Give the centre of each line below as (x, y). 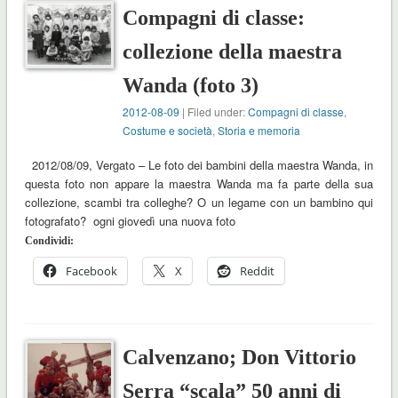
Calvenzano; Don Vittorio (240, 358)
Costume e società (168, 131)
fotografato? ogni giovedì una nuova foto (140, 221)
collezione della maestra (233, 52)
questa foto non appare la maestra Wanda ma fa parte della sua (199, 184)
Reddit (257, 271)
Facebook (91, 271)
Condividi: (49, 241)
